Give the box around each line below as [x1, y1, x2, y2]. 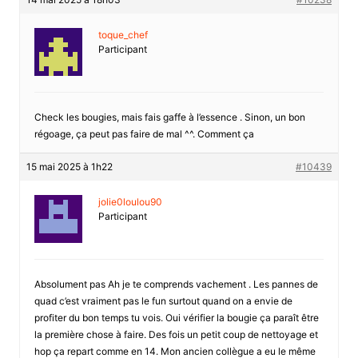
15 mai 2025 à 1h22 [26, 160, 113, 173]
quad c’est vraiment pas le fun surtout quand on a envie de [34, 294, 292, 307]
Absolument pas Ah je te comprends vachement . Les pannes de [34, 277, 318, 290]
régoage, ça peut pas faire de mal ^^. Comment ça [34, 127, 254, 140]
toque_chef [97, 28, 148, 41]
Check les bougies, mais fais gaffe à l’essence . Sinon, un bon [34, 110, 305, 123]
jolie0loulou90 [97, 195, 162, 208]
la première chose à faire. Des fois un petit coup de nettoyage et [34, 328, 318, 340]
